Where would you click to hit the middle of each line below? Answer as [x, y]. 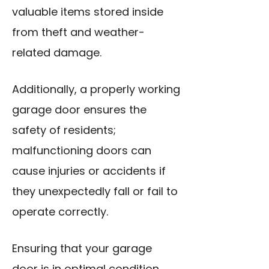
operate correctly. [60, 212]
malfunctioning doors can [82, 151]
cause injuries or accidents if [89, 171]
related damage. [57, 53]
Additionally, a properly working [96, 89]
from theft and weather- [78, 32]
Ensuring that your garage [82, 249]
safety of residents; [64, 130]
